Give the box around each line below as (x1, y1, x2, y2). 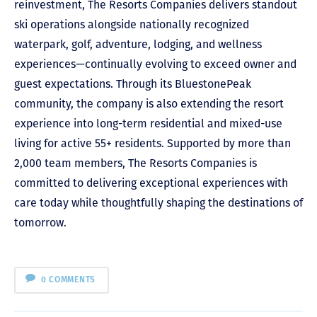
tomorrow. (14, 215, 67, 229)
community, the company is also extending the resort (14, 96, 284, 110)
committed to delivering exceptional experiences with (14, 175, 288, 190)
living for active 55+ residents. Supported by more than (14, 136, 291, 150)
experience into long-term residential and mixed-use (14, 116, 282, 130)
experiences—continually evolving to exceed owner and (14, 57, 296, 71)
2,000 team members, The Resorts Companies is (14, 156, 257, 170)
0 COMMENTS (40, 275, 96, 285)
